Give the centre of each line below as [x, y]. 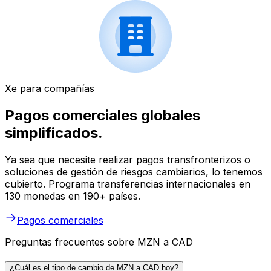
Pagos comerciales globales [103, 116]
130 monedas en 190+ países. [73, 196]
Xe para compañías [50, 89]
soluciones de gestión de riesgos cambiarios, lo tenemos [134, 172]
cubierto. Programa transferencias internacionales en [128, 184]
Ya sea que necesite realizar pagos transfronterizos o [128, 160]
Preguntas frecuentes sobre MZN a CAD [99, 242]
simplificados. [54, 133]
